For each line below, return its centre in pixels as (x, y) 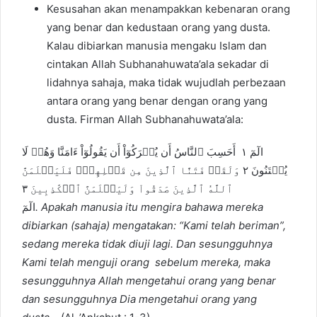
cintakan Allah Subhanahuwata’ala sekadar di (158, 64)
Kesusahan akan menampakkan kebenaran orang (168, 9)
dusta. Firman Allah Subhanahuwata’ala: (145, 120)
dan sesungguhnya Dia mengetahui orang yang (139, 299)
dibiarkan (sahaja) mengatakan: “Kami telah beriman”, (154, 226)
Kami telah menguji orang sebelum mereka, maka (146, 263)
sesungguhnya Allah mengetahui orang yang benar (149, 281)
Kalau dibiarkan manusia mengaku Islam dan (157, 46)
